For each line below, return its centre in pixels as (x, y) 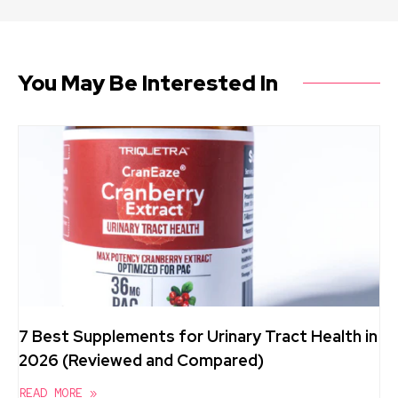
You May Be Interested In (148, 83)
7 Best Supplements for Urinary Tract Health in (198, 336)
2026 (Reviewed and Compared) (141, 360)
